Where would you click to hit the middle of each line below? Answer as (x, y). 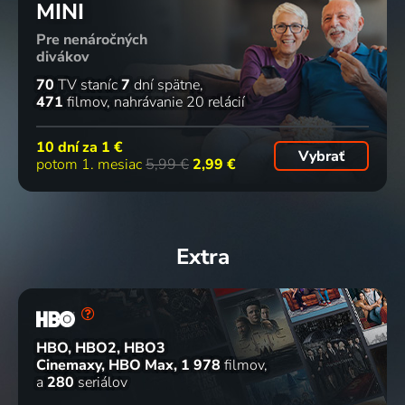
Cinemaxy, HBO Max (105, 365)
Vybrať (321, 156)
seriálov (101, 382)
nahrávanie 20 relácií (179, 103)
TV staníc (86, 85)
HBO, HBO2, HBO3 (101, 348)
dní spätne (165, 85)
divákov (63, 57)
